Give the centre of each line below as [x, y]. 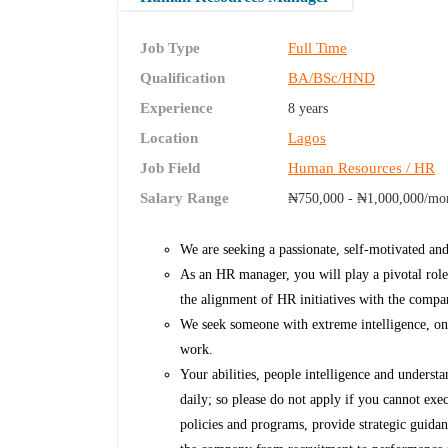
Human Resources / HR [362, 168]
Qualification [183, 78]
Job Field [170, 168]
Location [169, 138]
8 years [308, 109]
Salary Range [185, 198]
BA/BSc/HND [332, 78]
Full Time [318, 48]
